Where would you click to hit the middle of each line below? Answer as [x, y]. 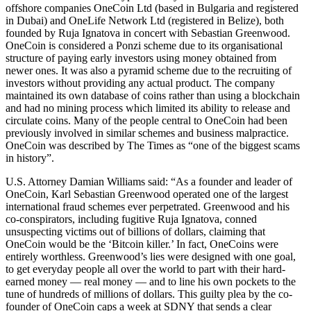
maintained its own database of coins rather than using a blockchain [153, 96]
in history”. [30, 158]
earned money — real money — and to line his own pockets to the [151, 282]
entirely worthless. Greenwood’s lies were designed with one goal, [151, 257]
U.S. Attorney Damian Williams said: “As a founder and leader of [149, 182]
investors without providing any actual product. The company [140, 83]
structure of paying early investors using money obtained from [141, 58]
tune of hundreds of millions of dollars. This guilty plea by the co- [149, 294]
